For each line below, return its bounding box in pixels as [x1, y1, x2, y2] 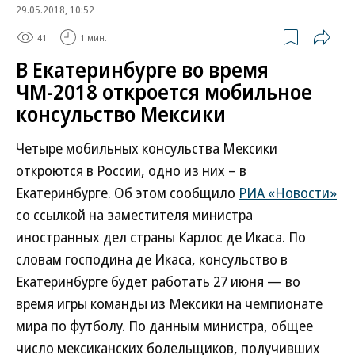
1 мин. [80, 31, 107, 44]
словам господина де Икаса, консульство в [16, 250, 288, 269]
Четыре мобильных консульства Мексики [16, 139, 277, 158]
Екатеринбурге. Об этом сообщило [16, 183, 239, 202]
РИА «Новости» [239, 183, 337, 202]
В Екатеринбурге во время [16, 55, 269, 84]
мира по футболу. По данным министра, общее [16, 316, 313, 335]
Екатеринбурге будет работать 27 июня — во [16, 272, 300, 291]
